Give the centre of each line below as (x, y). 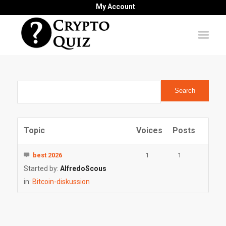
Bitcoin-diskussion (61, 182)
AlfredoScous (83, 168)
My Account (115, 7)
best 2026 (47, 155)
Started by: (42, 168)
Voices (149, 130)
